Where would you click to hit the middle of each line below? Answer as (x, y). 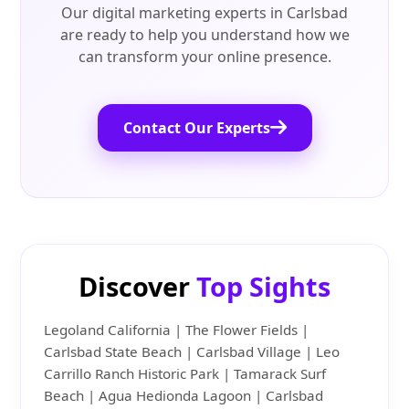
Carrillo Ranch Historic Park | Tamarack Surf (185, 374)
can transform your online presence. (204, 57)
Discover (137, 287)
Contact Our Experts (196, 128)
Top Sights (263, 287)
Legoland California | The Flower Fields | (177, 330)
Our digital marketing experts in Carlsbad (204, 13)
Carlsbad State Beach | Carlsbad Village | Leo (192, 352)
